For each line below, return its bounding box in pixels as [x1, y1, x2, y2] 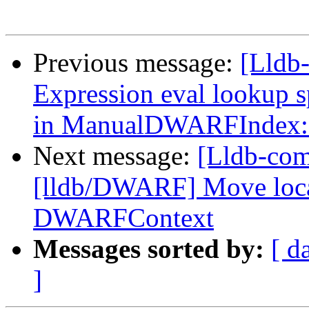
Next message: [33, 141, 197, 171]
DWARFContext [33, 203, 214, 233]
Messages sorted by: [33, 234, 264, 264]
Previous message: [33, 48, 240, 78]
